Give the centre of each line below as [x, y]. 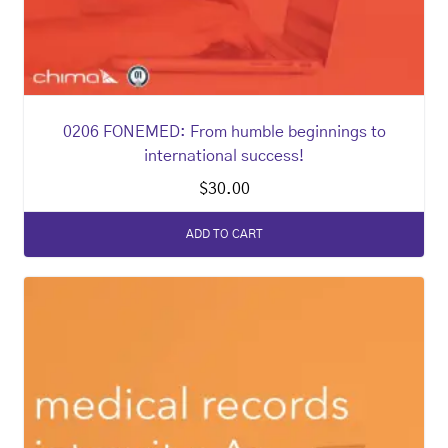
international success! [224, 155]
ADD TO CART [224, 234]
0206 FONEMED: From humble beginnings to [224, 131]
